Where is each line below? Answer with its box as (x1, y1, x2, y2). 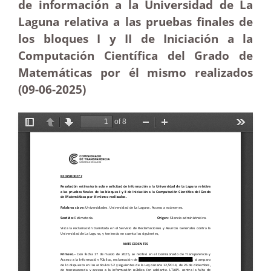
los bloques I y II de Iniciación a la (18, 31, 253, 46)
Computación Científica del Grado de (18, 48, 253, 63)
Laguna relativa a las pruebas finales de (18, 14, 253, 29)
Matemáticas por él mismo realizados (18, 65, 253, 80)
